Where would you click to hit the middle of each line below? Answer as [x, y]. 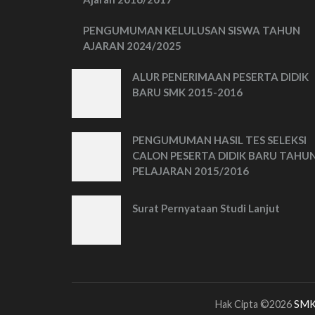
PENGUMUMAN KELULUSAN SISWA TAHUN [192, 30]
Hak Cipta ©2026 [254, 304]
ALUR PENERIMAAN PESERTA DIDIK [220, 77]
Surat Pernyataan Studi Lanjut [206, 208]
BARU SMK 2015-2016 [187, 92]
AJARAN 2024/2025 [132, 46]
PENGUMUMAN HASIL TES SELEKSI [219, 140]
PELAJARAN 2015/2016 [191, 171]
